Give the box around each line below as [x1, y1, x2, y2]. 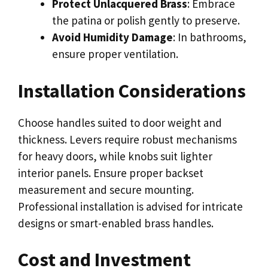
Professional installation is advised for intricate [18, 199, 243, 214]
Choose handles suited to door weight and [18, 115, 222, 130]
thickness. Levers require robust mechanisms [18, 132, 237, 147]
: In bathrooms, [173, 30, 246, 44]
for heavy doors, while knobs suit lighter [18, 148, 212, 163]
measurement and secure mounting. [18, 182, 194, 197]
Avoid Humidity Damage [52, 30, 173, 44]
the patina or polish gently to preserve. [52, 13, 240, 28]
